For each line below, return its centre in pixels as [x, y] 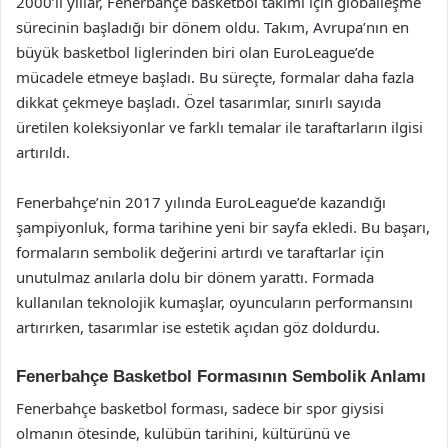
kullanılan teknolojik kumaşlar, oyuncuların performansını [214, 301]
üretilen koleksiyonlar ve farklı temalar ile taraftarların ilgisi [219, 126]
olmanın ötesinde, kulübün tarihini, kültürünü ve [183, 433]
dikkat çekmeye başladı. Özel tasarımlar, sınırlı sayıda [198, 101]
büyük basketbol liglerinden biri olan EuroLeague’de [195, 51]
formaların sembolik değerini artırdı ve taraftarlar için [200, 251]
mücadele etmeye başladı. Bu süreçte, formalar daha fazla [215, 76]
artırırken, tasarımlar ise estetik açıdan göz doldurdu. [198, 326]
